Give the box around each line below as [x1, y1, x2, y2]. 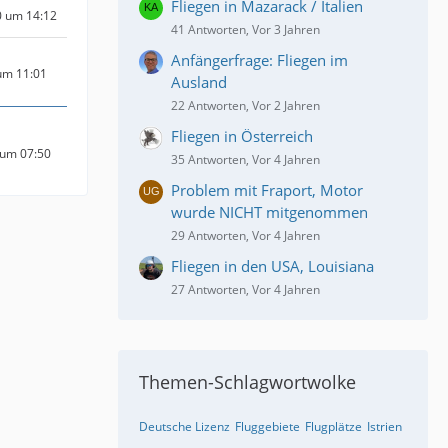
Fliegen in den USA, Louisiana [171, 256, 374, 277]
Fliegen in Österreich [171, 126, 313, 147]
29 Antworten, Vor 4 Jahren [171, 227, 320, 245]
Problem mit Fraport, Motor [171, 180, 363, 201]
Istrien [367, 418, 402, 436]
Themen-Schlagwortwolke [139, 370, 356, 395]
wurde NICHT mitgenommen [171, 202, 368, 223]
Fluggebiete [235, 418, 300, 436]
